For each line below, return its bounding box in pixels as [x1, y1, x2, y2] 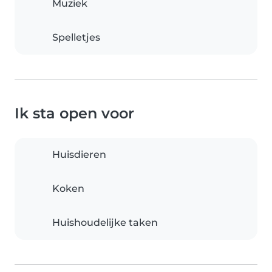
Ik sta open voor [15, 104, 134, 123]
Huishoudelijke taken [52, 217, 158, 229]
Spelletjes [52, 32, 100, 44]
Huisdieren [52, 149, 106, 161]
